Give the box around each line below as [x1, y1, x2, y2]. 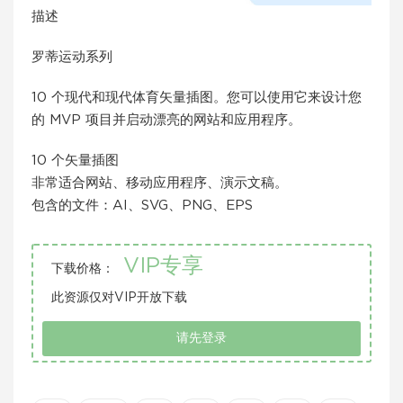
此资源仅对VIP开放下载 [51, 291, 187, 304]
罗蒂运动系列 [31, 50, 112, 64]
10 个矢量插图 [31, 154, 119, 167]
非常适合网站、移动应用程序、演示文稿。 [31, 176, 288, 190]
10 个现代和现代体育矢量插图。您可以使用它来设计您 [31, 91, 362, 104]
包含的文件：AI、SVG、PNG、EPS [31, 199, 253, 212]
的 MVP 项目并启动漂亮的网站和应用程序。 [31, 113, 301, 127]
